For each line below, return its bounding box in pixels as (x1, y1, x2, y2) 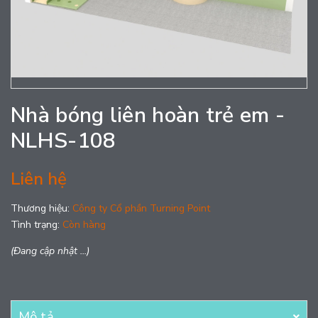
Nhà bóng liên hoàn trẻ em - (11, 100, 285, 130)
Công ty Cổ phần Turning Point (72, 201, 210, 215)
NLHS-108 (11, 126, 116, 155)
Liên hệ (11, 167, 67, 190)
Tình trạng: (11, 217, 62, 231)
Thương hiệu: (11, 201, 70, 215)
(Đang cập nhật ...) (11, 243, 89, 258)
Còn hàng (62, 217, 106, 231)
